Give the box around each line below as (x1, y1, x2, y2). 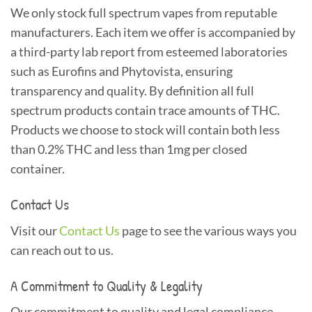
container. (10, 162, 65, 177)
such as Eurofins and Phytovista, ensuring (10, 64, 233, 79)
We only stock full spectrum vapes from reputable (10, 6, 277, 21)
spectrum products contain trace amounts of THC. (10, 103, 280, 118)
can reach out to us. (10, 242, 114, 258)
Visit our (10, 223, 59, 238)
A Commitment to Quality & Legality (10, 275, 203, 296)
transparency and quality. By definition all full (10, 84, 254, 99)
